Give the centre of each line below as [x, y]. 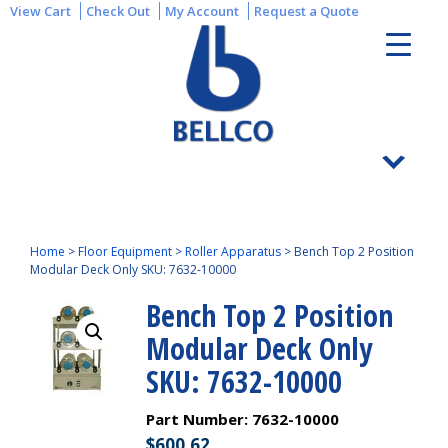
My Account [202, 11]
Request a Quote [306, 11]
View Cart [40, 11]
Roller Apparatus [233, 251]
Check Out [118, 11]
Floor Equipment [125, 251]
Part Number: [199, 419]
